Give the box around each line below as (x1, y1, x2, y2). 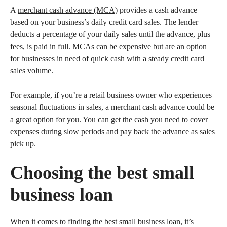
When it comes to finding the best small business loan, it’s (10, 217, 194, 226)
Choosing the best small (10, 163, 194, 183)
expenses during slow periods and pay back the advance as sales (10, 127, 215, 136)
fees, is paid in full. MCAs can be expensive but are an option (10, 42, 207, 51)
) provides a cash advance (115, 6, 197, 14)
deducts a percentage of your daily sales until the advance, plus (10, 30, 210, 39)
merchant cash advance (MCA (18, 6, 115, 14)
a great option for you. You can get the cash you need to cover (10, 115, 208, 124)
